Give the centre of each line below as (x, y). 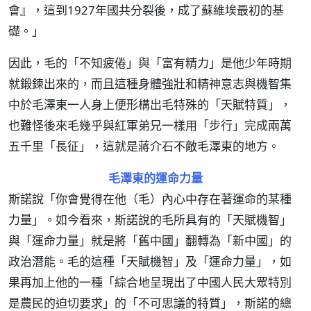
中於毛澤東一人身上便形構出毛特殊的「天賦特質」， (150, 104)
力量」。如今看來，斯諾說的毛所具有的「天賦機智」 (150, 220)
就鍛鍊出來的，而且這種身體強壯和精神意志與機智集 (150, 84)
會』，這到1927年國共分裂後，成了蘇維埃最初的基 (146, 10)
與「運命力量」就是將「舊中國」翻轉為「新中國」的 (150, 241)
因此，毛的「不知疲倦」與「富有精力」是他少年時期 (150, 63)
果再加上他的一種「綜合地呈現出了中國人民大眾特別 (150, 282)
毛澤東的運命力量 (155, 178)
